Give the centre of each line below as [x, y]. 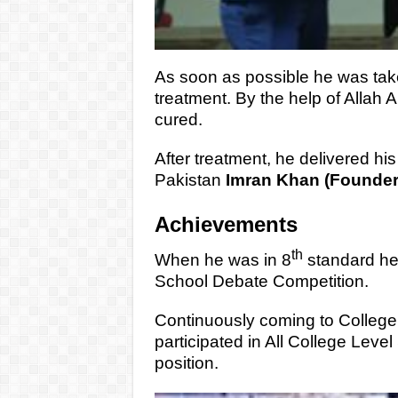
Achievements [226, 225]
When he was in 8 [223, 259]
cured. [178, 120]
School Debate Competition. [261, 281]
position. [186, 362]
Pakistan [190, 180]
